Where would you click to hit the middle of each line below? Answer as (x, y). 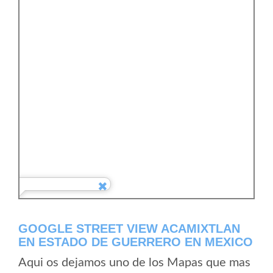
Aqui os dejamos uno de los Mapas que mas (134, 263)
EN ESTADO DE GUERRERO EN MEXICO (136, 242)
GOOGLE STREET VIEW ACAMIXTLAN (129, 229)
